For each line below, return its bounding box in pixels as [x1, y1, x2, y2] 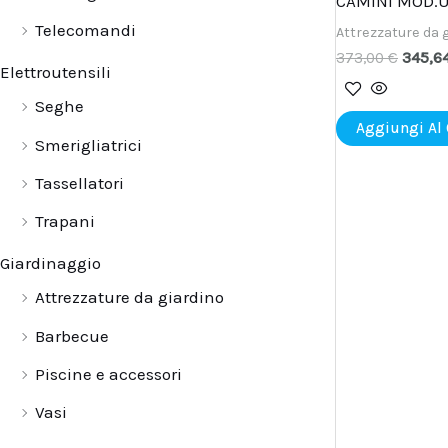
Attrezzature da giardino [35, 287, 224, 308]
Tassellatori [35, 172, 124, 193]
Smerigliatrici [35, 134, 142, 155]
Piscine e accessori [35, 363, 182, 384]
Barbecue [35, 325, 109, 346]
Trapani [35, 211, 95, 232]
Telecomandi [35, 20, 136, 41]
